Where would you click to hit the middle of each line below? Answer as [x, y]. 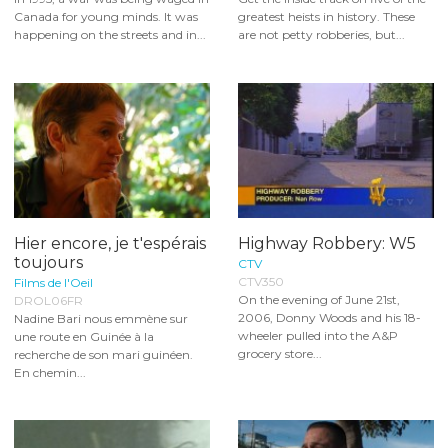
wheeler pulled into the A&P [318, 335]
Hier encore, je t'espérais [110, 243]
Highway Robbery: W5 [327, 243]
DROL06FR [48, 300]
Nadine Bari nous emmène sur [101, 318]
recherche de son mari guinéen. [103, 354]
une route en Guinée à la [84, 336]
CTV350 [261, 281]
